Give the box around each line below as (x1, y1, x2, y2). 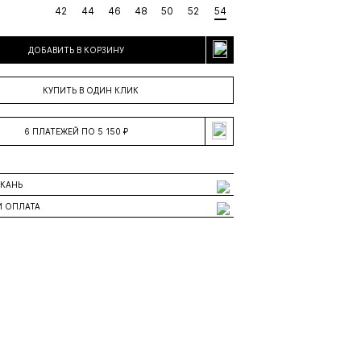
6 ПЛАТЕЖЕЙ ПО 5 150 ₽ (24, 127, 128, 136)
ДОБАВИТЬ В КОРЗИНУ (28, 45, 124, 55)
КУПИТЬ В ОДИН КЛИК (42, 85, 139, 95)
